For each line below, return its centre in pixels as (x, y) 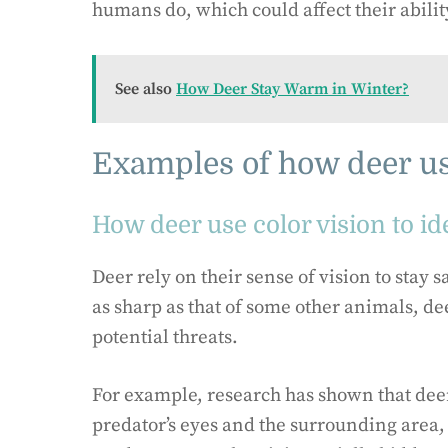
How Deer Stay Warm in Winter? (292, 88)
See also (143, 88)
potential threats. (165, 337)
